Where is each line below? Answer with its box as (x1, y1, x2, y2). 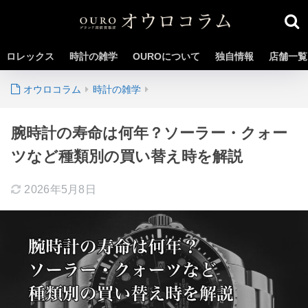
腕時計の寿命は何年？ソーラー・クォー (11, 124, 287, 142)
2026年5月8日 (24, 184, 97, 195)
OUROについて (133, 51, 200, 62)
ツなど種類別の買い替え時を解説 (11, 148, 243, 165)
